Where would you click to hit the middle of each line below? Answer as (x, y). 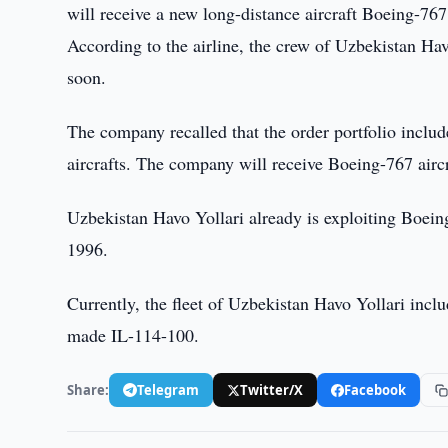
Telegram (168, 389)
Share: (88, 389)
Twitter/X (272, 389)
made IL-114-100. (133, 335)
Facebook (375, 389)
